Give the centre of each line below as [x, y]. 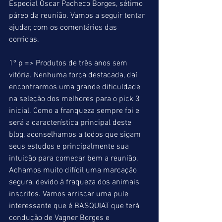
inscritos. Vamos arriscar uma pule [70, 194]
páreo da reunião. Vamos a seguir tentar [78, 16]
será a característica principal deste [71, 123]
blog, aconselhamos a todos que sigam [76, 135]
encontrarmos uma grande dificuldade [76, 87]
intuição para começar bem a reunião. [75, 159]
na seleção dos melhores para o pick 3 [75, 99]
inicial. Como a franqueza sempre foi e [75, 111]
